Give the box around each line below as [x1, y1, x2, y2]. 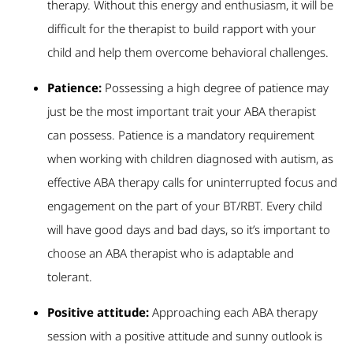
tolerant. [47, 269, 92, 285]
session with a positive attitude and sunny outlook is [47, 328, 322, 344]
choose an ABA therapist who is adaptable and [47, 245, 294, 262]
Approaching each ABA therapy [152, 304, 318, 321]
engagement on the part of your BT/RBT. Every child [47, 198, 322, 214]
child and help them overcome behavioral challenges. [47, 44, 329, 61]
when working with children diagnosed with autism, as [47, 150, 333, 167]
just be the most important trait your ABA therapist [47, 103, 316, 120]
